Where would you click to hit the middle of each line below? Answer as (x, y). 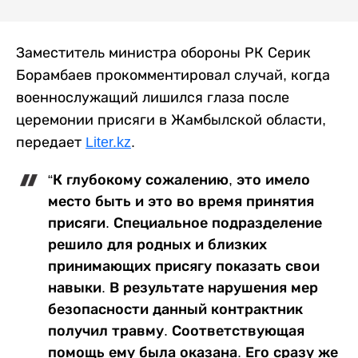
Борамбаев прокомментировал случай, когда (173, 75)
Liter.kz (108, 142)
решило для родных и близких (157, 244)
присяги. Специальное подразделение (185, 223)
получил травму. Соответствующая (176, 330)
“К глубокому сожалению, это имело (179, 179)
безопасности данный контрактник (175, 309)
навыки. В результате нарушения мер (183, 287)
